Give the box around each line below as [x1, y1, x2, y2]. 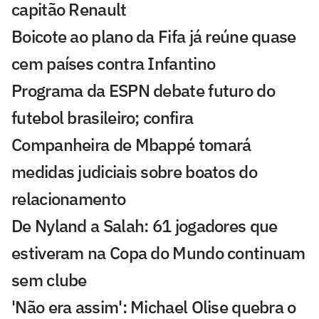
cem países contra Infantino [11, 52, 216, 75]
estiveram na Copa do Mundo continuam [11, 241, 305, 265]
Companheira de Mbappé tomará [11, 133, 251, 157]
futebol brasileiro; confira [11, 106, 194, 130]
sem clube [11, 268, 87, 292]
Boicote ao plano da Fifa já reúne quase [11, 25, 296, 48]
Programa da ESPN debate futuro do [11, 79, 275, 103]
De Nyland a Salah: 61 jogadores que [11, 214, 278, 238]
